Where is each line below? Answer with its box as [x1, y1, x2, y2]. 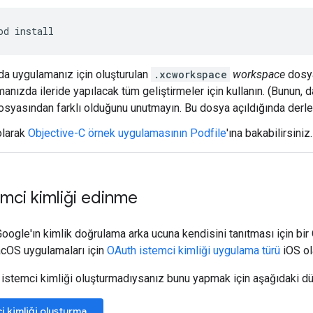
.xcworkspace [154, 67, 227, 81]
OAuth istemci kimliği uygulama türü [107, 243, 280, 257]
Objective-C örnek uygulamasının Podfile [28, 126, 226, 140]
